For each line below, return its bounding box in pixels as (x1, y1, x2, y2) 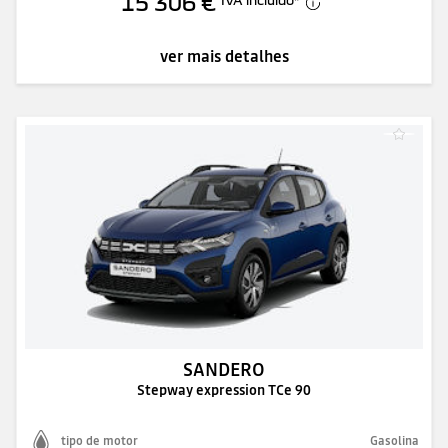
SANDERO (183, 356, 265, 382)
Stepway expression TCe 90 (137, 379, 311, 400)
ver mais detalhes (159, 44, 289, 67)
